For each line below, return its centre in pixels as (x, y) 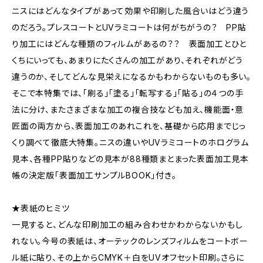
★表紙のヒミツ (41, 208)
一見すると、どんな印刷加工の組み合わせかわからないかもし (127, 225)
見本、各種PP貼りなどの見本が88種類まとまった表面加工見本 (130, 159)
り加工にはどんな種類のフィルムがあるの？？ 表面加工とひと (129, 44)
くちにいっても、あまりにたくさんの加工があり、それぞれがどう (128, 60)
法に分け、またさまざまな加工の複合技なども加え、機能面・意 (128, 109)
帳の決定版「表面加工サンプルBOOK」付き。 (94, 175)
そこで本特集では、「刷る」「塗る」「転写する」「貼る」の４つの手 (128, 93)
